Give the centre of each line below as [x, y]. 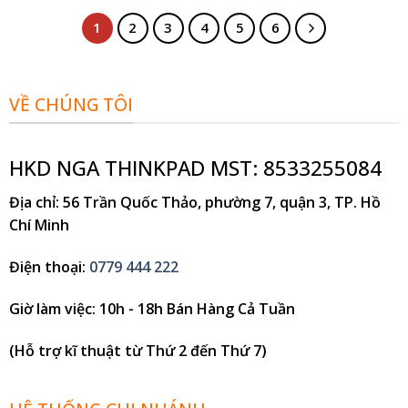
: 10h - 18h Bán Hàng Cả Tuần [195, 308]
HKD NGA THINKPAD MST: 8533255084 [195, 168]
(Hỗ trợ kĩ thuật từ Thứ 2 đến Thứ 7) [138, 350]
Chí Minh [39, 225]
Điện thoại [45, 266]
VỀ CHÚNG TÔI [71, 104]
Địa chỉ [32, 203]
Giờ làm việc [50, 308]
